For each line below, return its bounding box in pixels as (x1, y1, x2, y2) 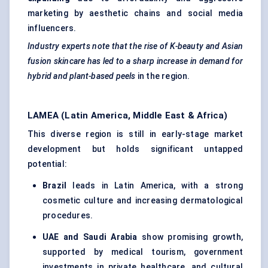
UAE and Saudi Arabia (42, 232, 138, 242)
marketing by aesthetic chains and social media (28, 8, 243, 19)
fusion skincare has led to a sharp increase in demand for (28, 56, 243, 66)
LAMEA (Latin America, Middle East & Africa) (28, 110, 228, 121)
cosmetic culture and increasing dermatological (42, 196, 243, 206)
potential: (28, 159, 67, 169)
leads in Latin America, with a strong (66, 181, 243, 191)
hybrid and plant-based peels (28, 71, 136, 81)
